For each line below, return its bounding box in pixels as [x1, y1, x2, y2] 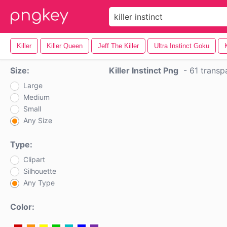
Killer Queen [47, 42, 83, 50]
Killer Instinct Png [109, 65, 178, 75]
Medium [23, 93, 50, 101]
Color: [10, 202, 34, 212]
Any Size [23, 116, 52, 125]
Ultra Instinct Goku [154, 42, 209, 50]
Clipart [23, 155, 45, 164]
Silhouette [23, 167, 56, 175]
